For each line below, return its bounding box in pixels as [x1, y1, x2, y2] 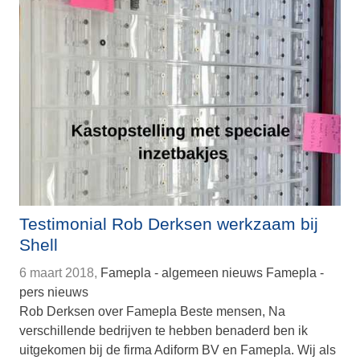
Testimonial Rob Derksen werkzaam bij [19, 215, 318, 234]
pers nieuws [19, 285, 88, 300]
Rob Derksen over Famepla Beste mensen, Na [19, 305, 285, 319]
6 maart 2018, [19, 266, 97, 280]
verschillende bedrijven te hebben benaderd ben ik [19, 324, 308, 338]
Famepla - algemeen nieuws [100, 266, 263, 280]
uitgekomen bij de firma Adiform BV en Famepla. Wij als [19, 343, 336, 358]
